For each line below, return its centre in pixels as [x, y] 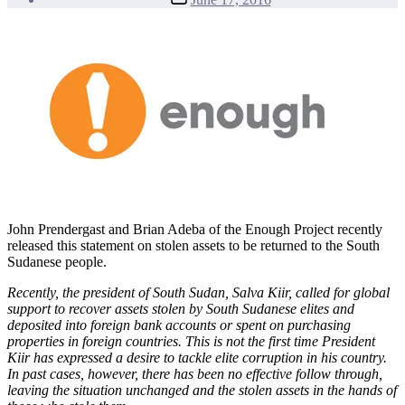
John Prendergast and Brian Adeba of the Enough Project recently [195, 229]
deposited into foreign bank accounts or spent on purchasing [179, 325]
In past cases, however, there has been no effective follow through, [195, 373]
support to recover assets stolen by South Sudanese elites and [181, 308]
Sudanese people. [57, 261]
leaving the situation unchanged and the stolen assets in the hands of [202, 390]
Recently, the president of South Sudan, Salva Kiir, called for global [198, 292]
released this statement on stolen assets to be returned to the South [193, 245]
